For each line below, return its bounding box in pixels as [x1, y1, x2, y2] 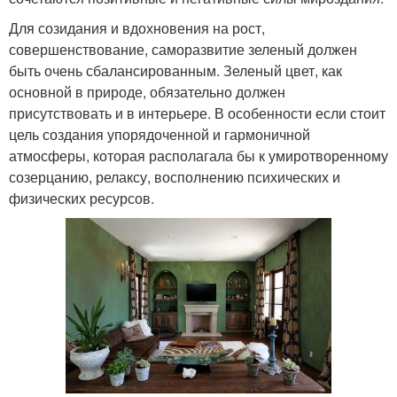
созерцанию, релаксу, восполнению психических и [9, 167, 340, 187]
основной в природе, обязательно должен [9, 82, 285, 102]
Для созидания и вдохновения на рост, [9, 18, 265, 38]
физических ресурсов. [9, 188, 154, 208]
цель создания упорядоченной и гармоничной [9, 124, 310, 144]
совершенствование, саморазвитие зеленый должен [9, 39, 357, 59]
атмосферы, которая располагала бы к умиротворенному [9, 145, 388, 166]
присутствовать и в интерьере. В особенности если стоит [9, 103, 385, 123]
